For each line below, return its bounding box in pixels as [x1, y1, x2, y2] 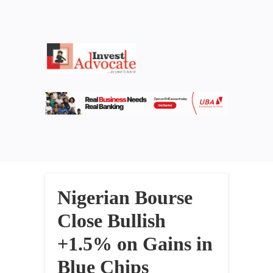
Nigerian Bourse [57, 186, 193, 209]
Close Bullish [57, 210, 166, 232]
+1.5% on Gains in [57, 233, 213, 255]
